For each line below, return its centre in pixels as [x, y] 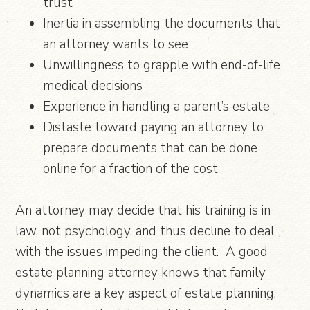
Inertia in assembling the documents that [162, 23]
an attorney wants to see [116, 44]
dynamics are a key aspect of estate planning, [146, 293]
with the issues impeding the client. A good [142, 252]
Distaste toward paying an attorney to [154, 127]
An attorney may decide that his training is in [143, 210]
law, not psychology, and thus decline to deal [145, 231]
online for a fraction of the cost [131, 168]
